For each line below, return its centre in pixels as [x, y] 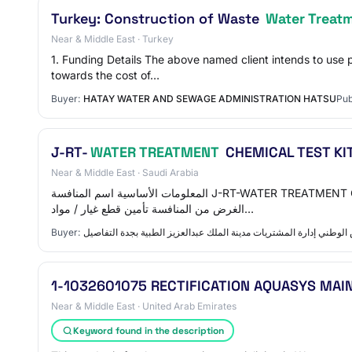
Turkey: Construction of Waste [157, 18]
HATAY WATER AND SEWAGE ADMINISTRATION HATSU [210, 99]
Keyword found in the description [148, 330]
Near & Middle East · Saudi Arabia [125, 172]
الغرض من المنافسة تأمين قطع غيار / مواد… [249, 209]
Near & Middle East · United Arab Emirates [144, 306]
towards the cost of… [105, 75]
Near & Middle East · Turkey [112, 39]
